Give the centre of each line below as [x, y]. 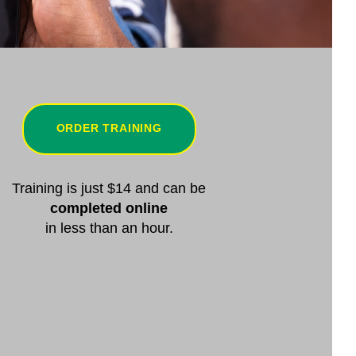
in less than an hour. [109, 228]
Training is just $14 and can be [109, 188]
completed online [109, 208]
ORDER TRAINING [109, 128]
